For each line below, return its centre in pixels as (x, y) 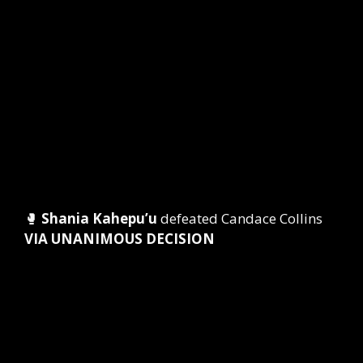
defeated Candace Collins (240, 218)
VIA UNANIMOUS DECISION (120, 238)
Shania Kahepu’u (99, 218)
